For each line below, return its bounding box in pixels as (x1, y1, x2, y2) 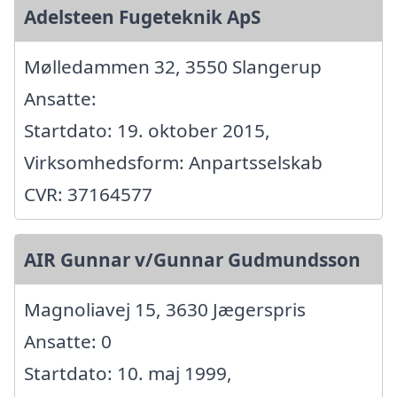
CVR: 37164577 (24, 182, 152, 207)
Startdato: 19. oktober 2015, (24, 118, 270, 144)
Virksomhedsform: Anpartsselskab (24, 150, 323, 175)
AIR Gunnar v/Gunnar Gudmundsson (24, 247, 361, 273)
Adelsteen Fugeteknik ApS (24, 4, 261, 30)
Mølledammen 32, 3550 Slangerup (24, 54, 322, 80)
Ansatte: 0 (24, 329, 112, 354)
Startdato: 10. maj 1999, (24, 361, 232, 386)
